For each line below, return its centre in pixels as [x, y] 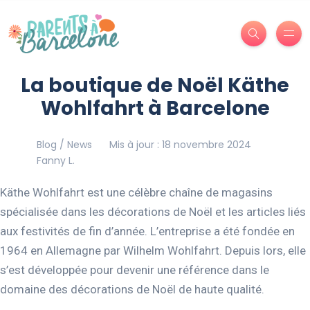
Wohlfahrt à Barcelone [155, 108]
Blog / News [64, 144]
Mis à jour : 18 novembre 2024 [180, 144]
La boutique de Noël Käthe [155, 85]
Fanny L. [55, 160]
